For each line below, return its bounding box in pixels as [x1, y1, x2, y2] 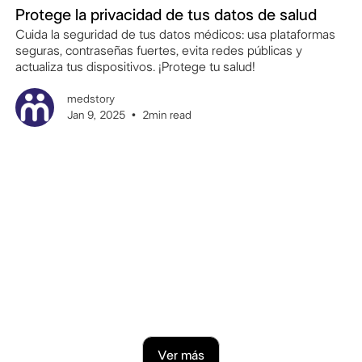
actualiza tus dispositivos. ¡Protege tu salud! [15, 61, 255, 74]
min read [148, 110, 192, 122]
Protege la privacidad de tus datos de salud [15, 7, 317, 24]
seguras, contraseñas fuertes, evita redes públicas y [15, 44, 302, 58]
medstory [66, 94, 115, 106]
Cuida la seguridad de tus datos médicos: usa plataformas [15, 28, 335, 42]
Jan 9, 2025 [66, 110, 125, 122]
